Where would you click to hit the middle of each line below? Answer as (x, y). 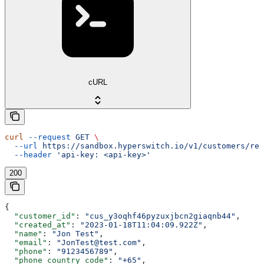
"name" (24, 233)
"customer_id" (40, 216)
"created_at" (38, 225)
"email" (26, 242)
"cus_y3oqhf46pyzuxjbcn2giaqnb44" (160, 216)
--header (28, 154)
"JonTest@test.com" (99, 242)
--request (47, 137)
